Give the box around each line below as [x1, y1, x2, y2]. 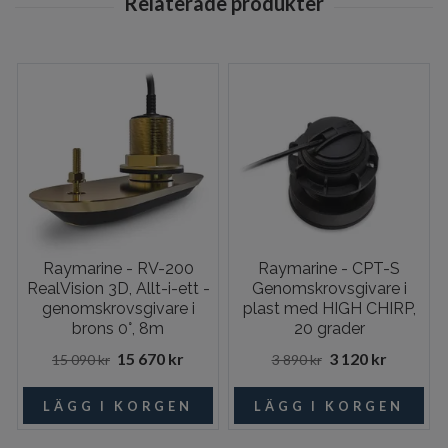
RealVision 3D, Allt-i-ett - [26, 279, 210, 299]
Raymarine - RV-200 [42, 259, 194, 279]
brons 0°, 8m [72, 319, 164, 339]
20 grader [293, 319, 365, 339]
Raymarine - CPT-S [258, 259, 400, 279]
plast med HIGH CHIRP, [242, 299, 416, 319]
